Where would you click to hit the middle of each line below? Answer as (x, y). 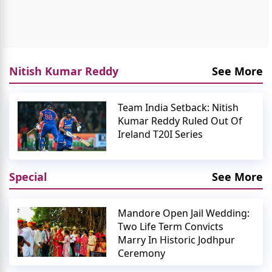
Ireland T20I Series (161, 134)
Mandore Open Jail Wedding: (184, 213)
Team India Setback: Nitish (178, 107)
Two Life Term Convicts (171, 226)
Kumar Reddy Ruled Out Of (180, 121)
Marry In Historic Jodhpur (177, 240)
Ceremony (142, 253)
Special (28, 176)
